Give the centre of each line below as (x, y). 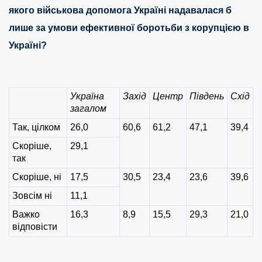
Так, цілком (36, 127)
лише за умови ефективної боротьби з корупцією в (129, 28)
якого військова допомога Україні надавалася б (120, 11)
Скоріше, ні (37, 177)
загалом (88, 109)
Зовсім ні (32, 196)
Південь (207, 96)
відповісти (35, 227)
